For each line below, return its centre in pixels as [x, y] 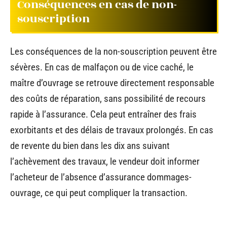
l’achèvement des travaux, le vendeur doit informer [105, 161]
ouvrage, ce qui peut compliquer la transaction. [99, 193]
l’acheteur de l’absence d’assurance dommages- [101, 177]
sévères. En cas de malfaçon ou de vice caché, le [102, 67]
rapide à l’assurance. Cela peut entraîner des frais [103, 114]
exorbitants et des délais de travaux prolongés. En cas [112, 130]
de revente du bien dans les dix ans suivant [90, 145]
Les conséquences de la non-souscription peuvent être [113, 51]
